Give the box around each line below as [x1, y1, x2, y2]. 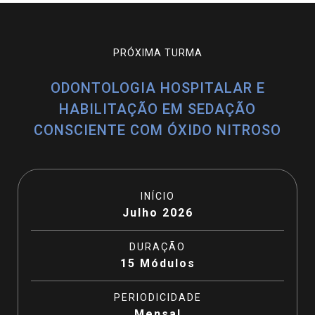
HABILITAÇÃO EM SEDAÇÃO [59, 101, 256, 117]
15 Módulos [120, 257, 195, 270]
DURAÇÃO [129, 241, 186, 252]
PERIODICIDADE [113, 292, 202, 303]
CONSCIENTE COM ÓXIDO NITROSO [34, 122, 281, 139]
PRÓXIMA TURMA [112, 47, 202, 58]
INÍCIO [140, 191, 175, 202]
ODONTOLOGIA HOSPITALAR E [50, 79, 265, 96]
